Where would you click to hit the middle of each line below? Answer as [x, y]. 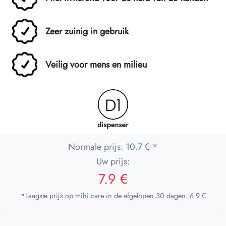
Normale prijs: [97, 147]
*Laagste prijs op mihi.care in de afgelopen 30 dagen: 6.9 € [113, 196]
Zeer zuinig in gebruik [87, 31]
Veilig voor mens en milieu [96, 64]
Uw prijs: [113, 162]
